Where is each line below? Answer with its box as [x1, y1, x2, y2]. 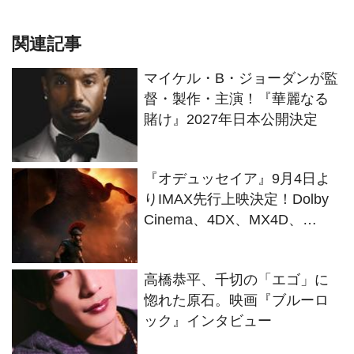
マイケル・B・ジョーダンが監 [144, 70, 339, 87]
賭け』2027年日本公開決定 [144, 111, 318, 128]
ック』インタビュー [144, 312, 273, 329]
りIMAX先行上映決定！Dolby [144, 191, 330, 208]
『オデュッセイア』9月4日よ [144, 171, 331, 187]
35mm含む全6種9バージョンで [144, 232, 342, 249]
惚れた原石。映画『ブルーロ [144, 292, 330, 308]
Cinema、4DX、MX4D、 [144, 212, 303, 228]
